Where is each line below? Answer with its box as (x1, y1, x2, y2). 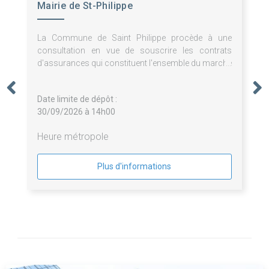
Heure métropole (37, 131, 109, 143)
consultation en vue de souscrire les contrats (37, 46, 232, 56)
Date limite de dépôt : (37, 94, 117, 104)
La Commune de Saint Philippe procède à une (37, 33, 232, 43)
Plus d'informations (97, 162, 172, 172)
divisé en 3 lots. (37, 71, 94, 81)
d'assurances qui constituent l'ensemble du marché (37, 58, 232, 68)
